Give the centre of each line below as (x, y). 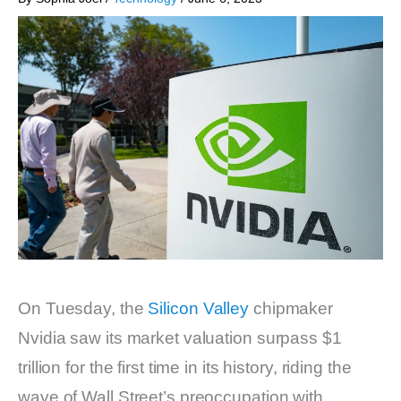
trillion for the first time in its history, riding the (185, 367)
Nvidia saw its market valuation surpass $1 (180, 337)
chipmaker (291, 308)
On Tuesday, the (83, 308)
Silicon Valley (199, 308)
